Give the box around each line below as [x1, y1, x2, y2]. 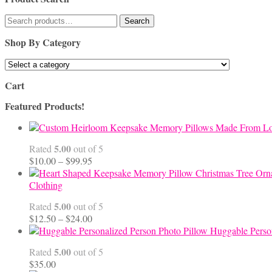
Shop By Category [5, 35, 81, 50]
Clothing [29, 178, 63, 192]
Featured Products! [5, 99, 84, 114]
